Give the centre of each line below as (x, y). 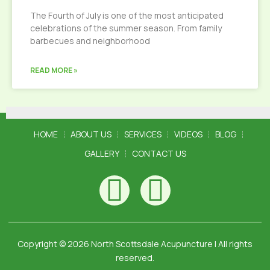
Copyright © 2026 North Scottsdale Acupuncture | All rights (135, 244)
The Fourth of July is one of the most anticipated (127, 15)
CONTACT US (159, 153)
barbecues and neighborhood (90, 41)
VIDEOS (188, 134)
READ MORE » (54, 70)
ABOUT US (91, 134)
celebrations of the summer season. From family (126, 28)
